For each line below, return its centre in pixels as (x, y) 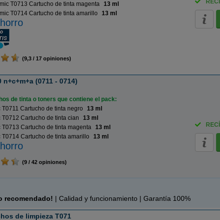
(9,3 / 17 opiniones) (45, 58)
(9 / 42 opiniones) (43, 162)
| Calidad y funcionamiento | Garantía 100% (122, 198)
